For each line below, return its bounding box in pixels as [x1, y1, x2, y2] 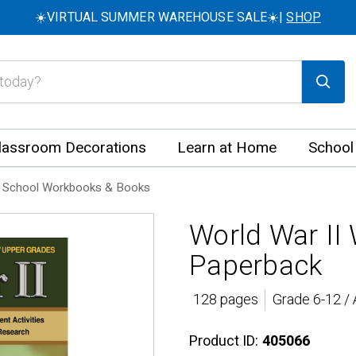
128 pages [192, 289, 258, 311]
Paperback [189, 246, 323, 287]
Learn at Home [177, 137, 277, 159]
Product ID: [189, 330, 258, 352]
